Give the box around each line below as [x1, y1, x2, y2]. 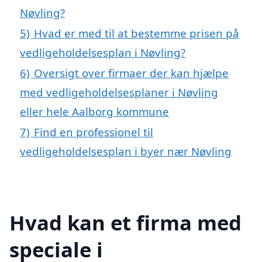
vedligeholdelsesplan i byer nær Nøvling [20, 144, 232, 159]
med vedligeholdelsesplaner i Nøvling [20, 85, 218, 100]
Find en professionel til [34, 125, 153, 140]
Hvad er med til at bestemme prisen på [34, 26, 239, 41]
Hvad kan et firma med [9, 208, 242, 236]
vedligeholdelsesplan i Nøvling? [20, 45, 185, 60]
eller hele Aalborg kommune [20, 104, 169, 119]
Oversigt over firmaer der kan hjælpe [34, 65, 229, 81]
